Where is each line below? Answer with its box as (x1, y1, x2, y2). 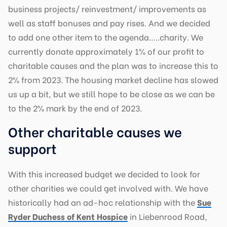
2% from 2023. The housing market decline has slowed (8, 73, 218, 86)
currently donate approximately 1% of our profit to (8, 45, 204, 57)
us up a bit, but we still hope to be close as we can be (8, 88, 215, 100)
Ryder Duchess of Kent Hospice (8, 210, 128, 222)
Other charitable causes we (8, 122, 182, 141)
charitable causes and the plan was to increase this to (8, 59, 218, 71)
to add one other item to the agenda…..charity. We (8, 31, 203, 43)
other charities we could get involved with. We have (8, 182, 208, 194)
